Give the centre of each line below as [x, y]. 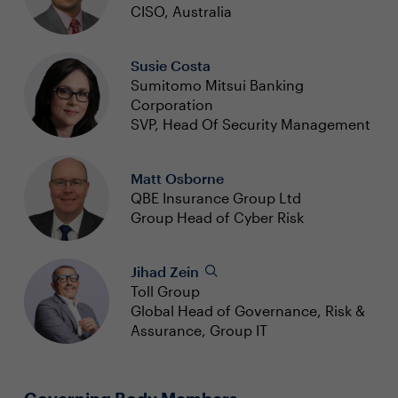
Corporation [171, 104]
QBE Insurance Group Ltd [215, 198]
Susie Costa [170, 65]
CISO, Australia [181, 11]
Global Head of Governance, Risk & [247, 310]
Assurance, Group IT [199, 330]
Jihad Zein [166, 271]
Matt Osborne [177, 178]
